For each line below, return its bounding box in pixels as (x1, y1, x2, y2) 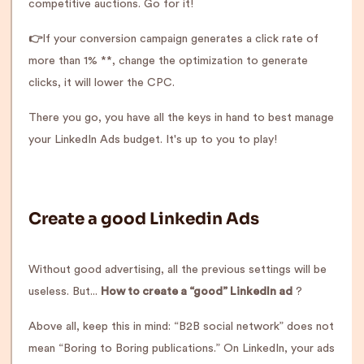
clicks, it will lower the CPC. (28, 77, 175, 89)
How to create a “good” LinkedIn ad (101, 286, 292, 297)
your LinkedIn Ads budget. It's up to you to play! (28, 134, 277, 145)
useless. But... (28, 286, 101, 297)
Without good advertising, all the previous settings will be (28, 264, 327, 275)
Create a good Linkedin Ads (28, 209, 259, 229)
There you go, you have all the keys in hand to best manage (28, 112, 334, 123)
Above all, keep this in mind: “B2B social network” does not (28, 321, 334, 332)
